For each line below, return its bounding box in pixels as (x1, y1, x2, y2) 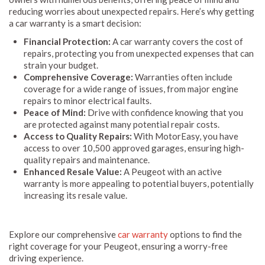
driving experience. (9, 252, 83, 263)
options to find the (168, 228, 242, 240)
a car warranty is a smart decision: (9, 17, 141, 28)
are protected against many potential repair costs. (24, 118, 219, 130)
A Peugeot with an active (122, 166, 222, 177)
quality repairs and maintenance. (24, 154, 150, 165)
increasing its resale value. (24, 189, 127, 201)
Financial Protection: (24, 35, 111, 47)
